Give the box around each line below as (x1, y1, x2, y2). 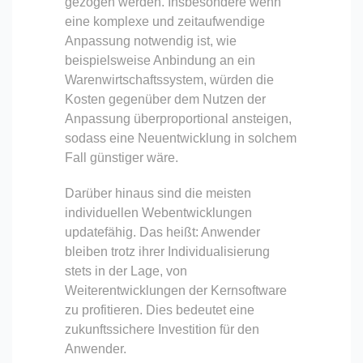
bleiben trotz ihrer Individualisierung (65, 244, 270, 258)
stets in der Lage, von (65, 263, 187, 278)
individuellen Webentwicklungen (65, 205, 252, 220)
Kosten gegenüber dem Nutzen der (65, 92, 266, 106)
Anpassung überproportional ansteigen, (65, 111, 292, 126)
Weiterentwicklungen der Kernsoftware (65, 283, 287, 297)
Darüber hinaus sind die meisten (65, 186, 251, 200)
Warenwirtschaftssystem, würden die (65, 72, 274, 87)
